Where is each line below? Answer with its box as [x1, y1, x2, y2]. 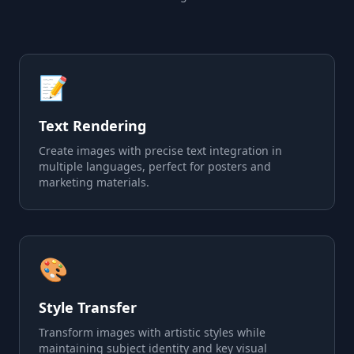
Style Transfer [39, 298, 137, 317]
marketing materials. [39, 175, 149, 190]
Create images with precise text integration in [39, 143, 282, 158]
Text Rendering [39, 116, 146, 135]
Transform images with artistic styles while [39, 325, 265, 340]
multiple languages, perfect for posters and [39, 159, 271, 174]
